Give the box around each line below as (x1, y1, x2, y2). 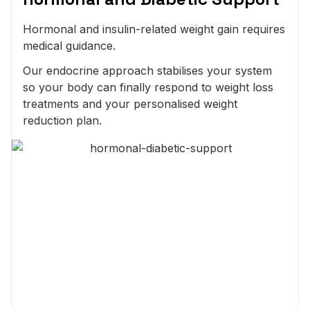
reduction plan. (23, 113, 102, 127)
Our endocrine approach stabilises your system (23, 63, 272, 77)
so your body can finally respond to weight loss (23, 80, 273, 94)
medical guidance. (23, 38, 116, 53)
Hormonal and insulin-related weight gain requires (23, 21, 285, 36)
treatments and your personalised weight (23, 96, 237, 111)
